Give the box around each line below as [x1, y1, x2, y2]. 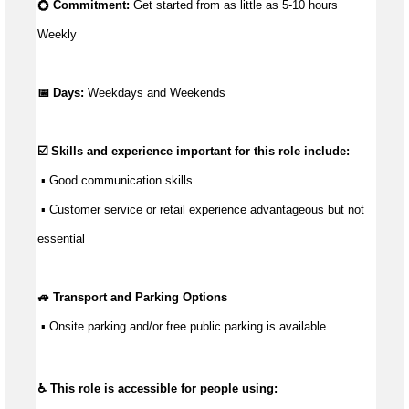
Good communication [49, 173, 162, 188]
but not [324, 203, 364, 217]
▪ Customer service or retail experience [41, 203, 250, 217]
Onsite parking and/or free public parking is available [49, 320, 326, 334]
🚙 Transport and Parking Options [37, 290, 227, 305]
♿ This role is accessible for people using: [37, 382, 278, 396]
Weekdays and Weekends [88, 86, 225, 100]
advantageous [250, 203, 324, 217]
